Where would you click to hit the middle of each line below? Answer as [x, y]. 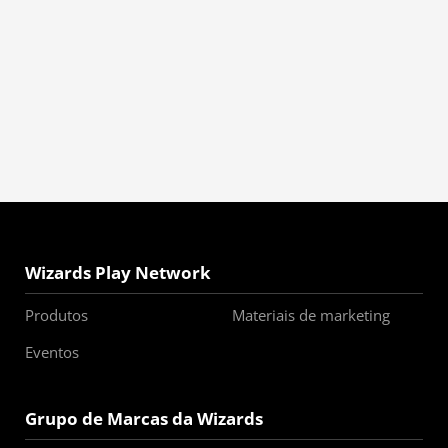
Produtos [56, 315]
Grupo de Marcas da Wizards [144, 418]
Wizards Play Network [118, 272]
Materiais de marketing [310, 315]
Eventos [52, 352]
